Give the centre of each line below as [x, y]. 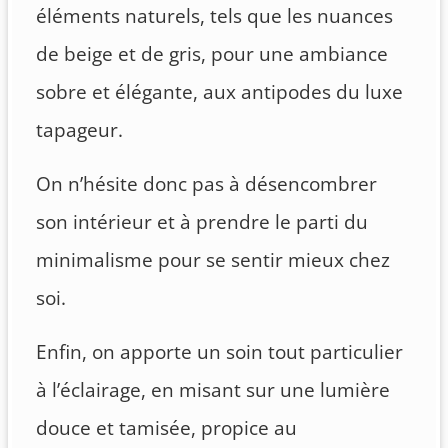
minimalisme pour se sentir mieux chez [213, 259]
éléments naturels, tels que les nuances [214, 15]
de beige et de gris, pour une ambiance [212, 53]
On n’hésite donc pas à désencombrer [206, 183]
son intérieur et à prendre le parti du [202, 221]
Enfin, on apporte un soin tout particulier [219, 351]
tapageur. [79, 129]
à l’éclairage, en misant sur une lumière [213, 389]
